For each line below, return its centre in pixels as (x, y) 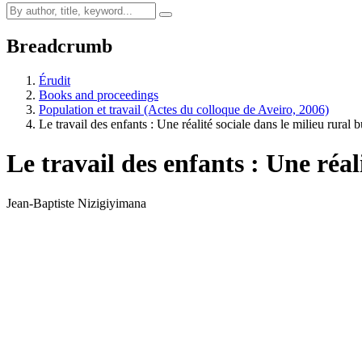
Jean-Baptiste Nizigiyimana (76, 203)
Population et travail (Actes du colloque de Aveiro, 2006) (184, 109)
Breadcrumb (59, 46)
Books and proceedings (99, 95)
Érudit (55, 80)
